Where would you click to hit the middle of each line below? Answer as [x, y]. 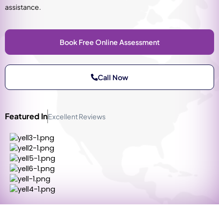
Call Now [113, 77]
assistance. [23, 7]
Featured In [26, 116]
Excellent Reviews [77, 116]
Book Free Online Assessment [109, 42]
